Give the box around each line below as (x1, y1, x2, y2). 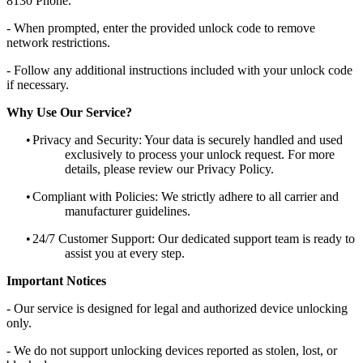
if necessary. (6, 77, 69, 92)
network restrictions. (6, 35, 110, 49)
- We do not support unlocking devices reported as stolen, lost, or (6, 343, 337, 357)
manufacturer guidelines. (65, 203, 190, 218)
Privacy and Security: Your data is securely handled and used (32, 132, 343, 147)
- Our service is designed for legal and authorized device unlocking (6, 301, 348, 315)
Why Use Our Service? (6, 105, 132, 119)
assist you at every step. (65, 246, 185, 260)
